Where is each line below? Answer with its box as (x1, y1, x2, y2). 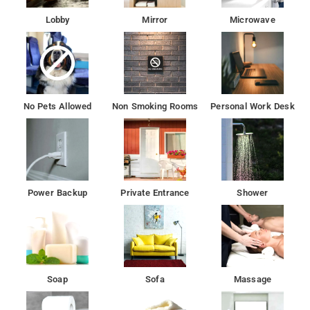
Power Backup (27, 187, 88, 198)
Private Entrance (120, 187, 190, 198)
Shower (237, 187, 268, 198)
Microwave (230, 14, 275, 25)
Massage (233, 273, 272, 284)
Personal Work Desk (210, 100, 295, 111)
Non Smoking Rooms (111, 100, 199, 111)
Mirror (142, 14, 168, 25)
